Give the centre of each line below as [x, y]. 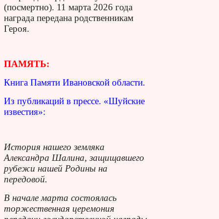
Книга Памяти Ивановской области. [75, 82]
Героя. [17, 28]
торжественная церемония [59, 208]
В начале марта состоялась [60, 197]
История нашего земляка [54, 147]
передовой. [26, 179]
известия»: [25, 111]
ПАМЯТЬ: [27, 64]
